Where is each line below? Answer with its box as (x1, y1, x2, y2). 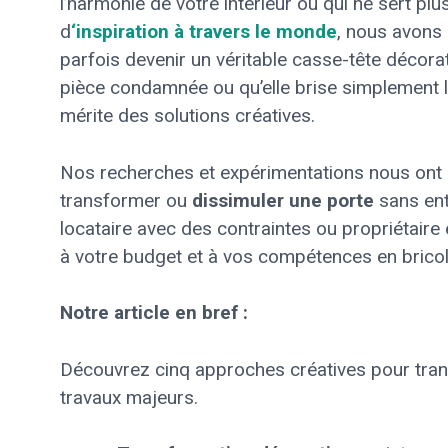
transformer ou (60, 188, 192, 212)
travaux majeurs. (60, 385, 198, 409)
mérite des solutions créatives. (60, 104, 315, 127)
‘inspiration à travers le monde (71, 20, 337, 43)
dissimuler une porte (192, 188, 374, 212)
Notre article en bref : (60, 301, 248, 324)
